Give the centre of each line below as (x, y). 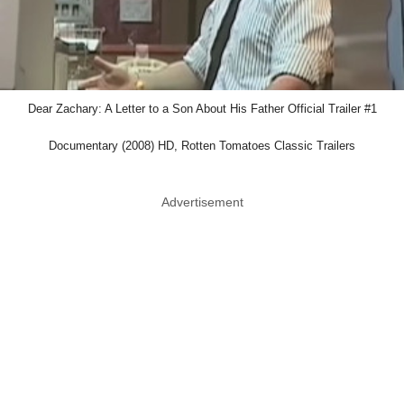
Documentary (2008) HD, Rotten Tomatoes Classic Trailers (202, 145)
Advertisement (202, 202)
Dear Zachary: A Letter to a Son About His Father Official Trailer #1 (202, 108)
